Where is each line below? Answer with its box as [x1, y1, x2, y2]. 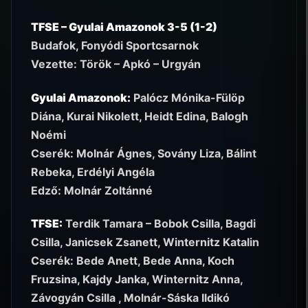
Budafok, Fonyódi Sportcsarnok [31, 38, 199, 53]
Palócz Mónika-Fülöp [131, 90, 245, 104]
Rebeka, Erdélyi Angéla [31, 164, 155, 179]
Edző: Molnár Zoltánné [31, 183, 153, 197]
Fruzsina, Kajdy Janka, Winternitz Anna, [31, 272, 243, 287]
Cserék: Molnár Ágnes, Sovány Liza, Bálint [31, 146, 256, 160]
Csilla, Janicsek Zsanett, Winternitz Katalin [31, 235, 259, 250]
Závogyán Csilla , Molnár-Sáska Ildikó [31, 291, 230, 305]
